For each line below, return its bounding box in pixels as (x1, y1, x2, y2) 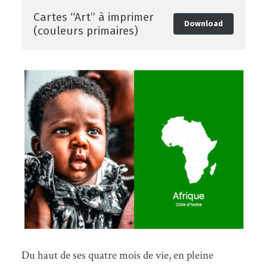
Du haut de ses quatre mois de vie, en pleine (21, 248, 213, 263)
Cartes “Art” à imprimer (33, 10, 154, 24)
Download (184, 19, 223, 29)
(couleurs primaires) (33, 23, 138, 38)
